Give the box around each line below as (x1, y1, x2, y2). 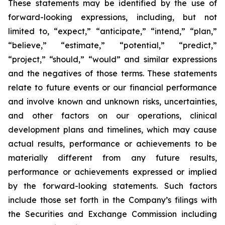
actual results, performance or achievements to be (8, 139, 217, 149)
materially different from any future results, (8, 153, 217, 163)
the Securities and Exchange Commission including (8, 209, 217, 219)
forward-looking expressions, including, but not (8, 12, 217, 23)
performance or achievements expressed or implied (8, 167, 217, 177)
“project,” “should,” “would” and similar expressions (8, 54, 217, 65)
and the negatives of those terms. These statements (8, 68, 217, 79)
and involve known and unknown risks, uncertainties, (8, 96, 217, 107)
